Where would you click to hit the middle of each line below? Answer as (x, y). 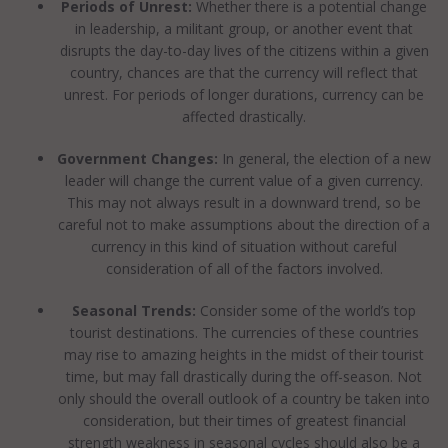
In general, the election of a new (324, 158)
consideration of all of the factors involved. (244, 268)
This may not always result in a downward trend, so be (244, 202)
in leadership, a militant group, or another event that (244, 28)
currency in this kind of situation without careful (244, 246)
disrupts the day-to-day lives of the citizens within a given (244, 50)
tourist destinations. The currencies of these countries (244, 332)
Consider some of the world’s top (306, 310)
